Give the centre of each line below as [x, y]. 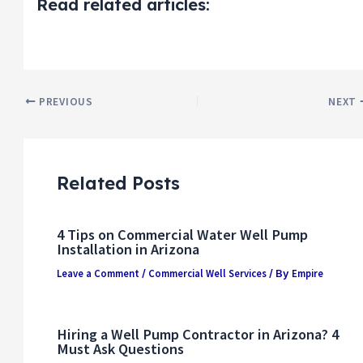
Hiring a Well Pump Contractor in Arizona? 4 [197, 335]
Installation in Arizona [128, 249]
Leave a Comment [98, 273]
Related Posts [118, 183]
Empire [307, 273]
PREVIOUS [64, 101]
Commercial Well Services [207, 273]
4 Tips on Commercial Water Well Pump [182, 234]
